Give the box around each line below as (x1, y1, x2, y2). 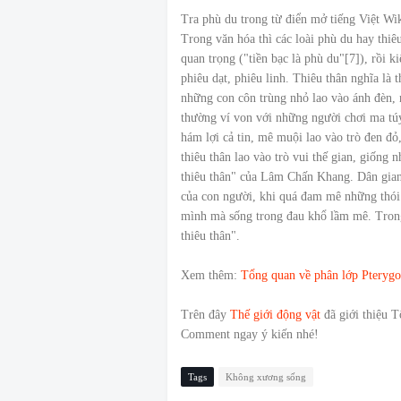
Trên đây (181, 308, 230, 322)
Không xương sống (226, 371, 306, 383)
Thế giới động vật (230, 308, 320, 322)
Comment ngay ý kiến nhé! (181, 328, 319, 342)
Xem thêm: (181, 269, 241, 283)
